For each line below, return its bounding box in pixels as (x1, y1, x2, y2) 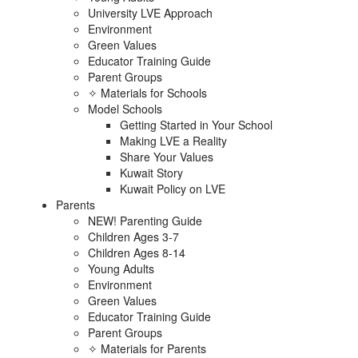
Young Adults (88, 261, 154, 276)
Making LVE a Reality (120, 133, 227, 149)
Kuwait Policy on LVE (120, 181, 225, 197)
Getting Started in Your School (120, 117, 272, 133)
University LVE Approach (88, 5, 213, 21)
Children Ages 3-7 (88, 229, 179, 245)
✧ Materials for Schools (88, 85, 207, 101)
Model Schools (88, 101, 162, 117)
